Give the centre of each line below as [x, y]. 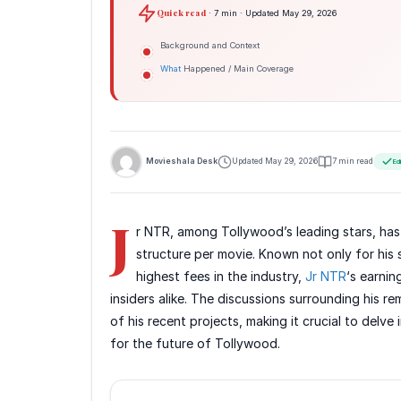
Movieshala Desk [182, 162]
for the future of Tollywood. [195, 343]
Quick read [181, 13]
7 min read [353, 162]
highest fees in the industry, [221, 276]
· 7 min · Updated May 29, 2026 [271, 13]
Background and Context [210, 45]
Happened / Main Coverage [237, 68]
